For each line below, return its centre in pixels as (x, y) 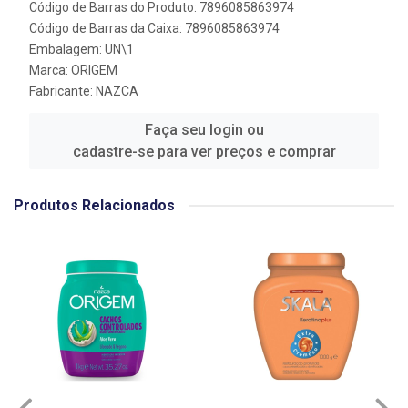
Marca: (50, 70)
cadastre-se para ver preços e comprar (204, 152)
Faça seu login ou (204, 130)
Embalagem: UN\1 (82, 49)
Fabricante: (62, 91)
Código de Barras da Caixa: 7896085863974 (154, 28)
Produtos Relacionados (94, 205)
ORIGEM (94, 70)
